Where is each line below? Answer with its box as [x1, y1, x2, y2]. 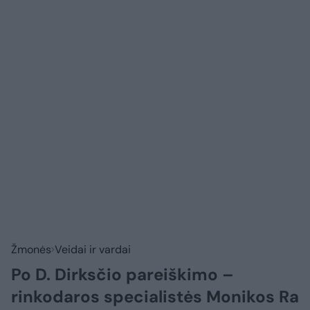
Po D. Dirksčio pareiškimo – [11, 264, 234, 286]
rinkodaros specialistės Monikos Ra [11, 286, 299, 308]
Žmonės [11, 242, 51, 257]
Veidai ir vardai [55, 242, 131, 257]
